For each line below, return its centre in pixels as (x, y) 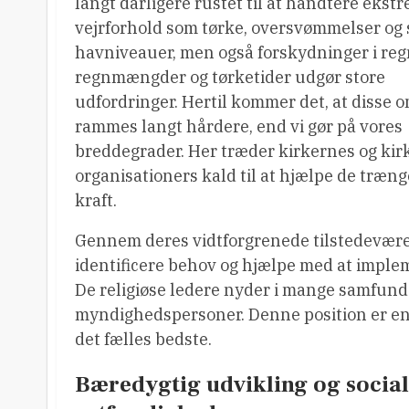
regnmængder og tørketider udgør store (230, 77)
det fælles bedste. (143, 339)
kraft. (96, 200)
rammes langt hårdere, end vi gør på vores (239, 126)
